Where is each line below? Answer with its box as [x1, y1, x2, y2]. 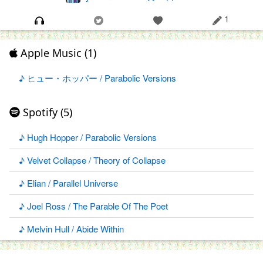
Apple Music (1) [17, 46, 96, 60]
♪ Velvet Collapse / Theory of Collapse [19, 154, 166, 167]
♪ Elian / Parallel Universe [19, 177, 118, 190]
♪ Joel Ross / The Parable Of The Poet [19, 200, 168, 213]
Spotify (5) [20, 105, 72, 120]
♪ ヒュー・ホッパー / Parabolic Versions [19, 72, 176, 85]
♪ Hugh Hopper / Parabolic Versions [19, 131, 157, 144]
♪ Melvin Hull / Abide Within [19, 222, 124, 235]
